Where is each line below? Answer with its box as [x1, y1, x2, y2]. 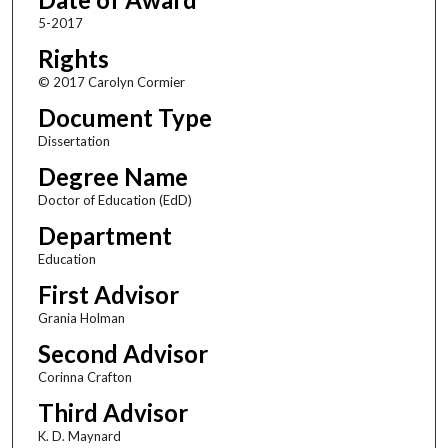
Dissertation [37, 132, 110, 149]
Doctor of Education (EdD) [37, 191, 192, 208]
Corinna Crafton [37, 368, 132, 385]
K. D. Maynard [37, 427, 121, 444]
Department [37, 220, 172, 250]
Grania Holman [37, 309, 125, 326]
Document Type [37, 102, 212, 132]
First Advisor [37, 279, 179, 309]
